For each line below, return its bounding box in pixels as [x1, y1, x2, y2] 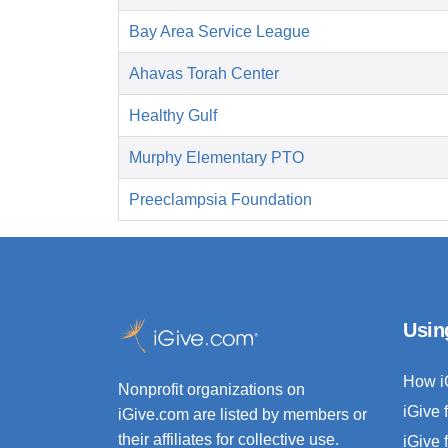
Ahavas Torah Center [129, 65, 279, 83]
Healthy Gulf [129, 107, 217, 125]
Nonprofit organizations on [118, 381, 305, 399]
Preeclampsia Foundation [129, 191, 312, 209]
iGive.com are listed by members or [118, 406, 367, 424]
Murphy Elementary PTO [129, 149, 304, 167]
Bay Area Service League [129, 23, 310, 41]
